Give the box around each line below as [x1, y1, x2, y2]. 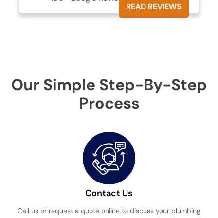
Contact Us [85, 187, 133, 199]
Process [78, 92, 140, 113]
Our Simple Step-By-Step [11, 74, 207, 95]
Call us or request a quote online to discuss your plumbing [18, 206, 200, 215]
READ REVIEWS [126, 1, 182, 12]
